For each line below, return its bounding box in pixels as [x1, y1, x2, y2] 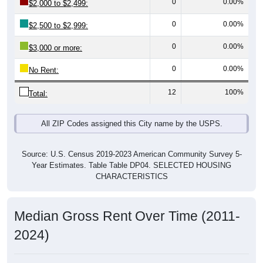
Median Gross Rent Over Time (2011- [14, 192, 240, 208]
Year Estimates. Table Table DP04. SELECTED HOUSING [32, 144, 231, 154]
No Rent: [29, 49, 59, 59]
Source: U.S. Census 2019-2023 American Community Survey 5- [21, 133, 242, 143]
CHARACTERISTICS [95, 156, 168, 165]
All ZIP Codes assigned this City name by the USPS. [41, 103, 222, 112]
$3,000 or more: [29, 27, 82, 36]
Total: [29, 73, 48, 82]
